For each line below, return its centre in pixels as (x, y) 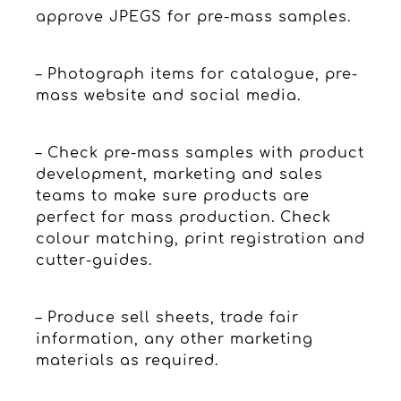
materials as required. (127, 360)
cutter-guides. (94, 260)
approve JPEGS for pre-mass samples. (193, 17)
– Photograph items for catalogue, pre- (197, 74)
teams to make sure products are (173, 196)
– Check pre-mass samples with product (200, 153)
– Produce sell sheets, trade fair (167, 317)
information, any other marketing (175, 339)
